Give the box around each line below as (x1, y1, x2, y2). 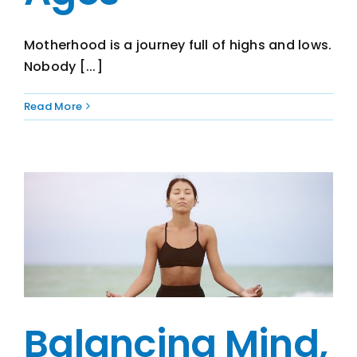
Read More (24, 98, 83, 114)
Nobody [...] (24, 57, 103, 76)
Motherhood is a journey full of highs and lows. (24, 35, 332, 54)
